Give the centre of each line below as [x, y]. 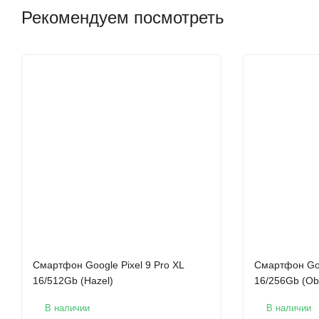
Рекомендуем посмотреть [123, 17]
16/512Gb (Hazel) [73, 281]
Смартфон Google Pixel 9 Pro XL [108, 265]
